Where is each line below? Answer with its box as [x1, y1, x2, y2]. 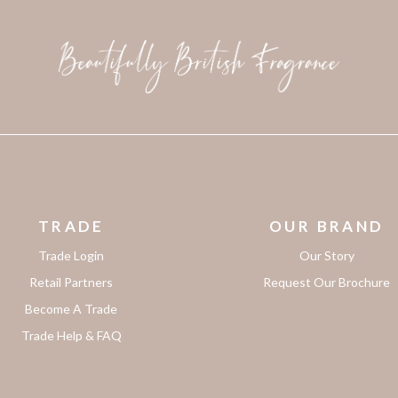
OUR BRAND [268, 217, 385, 235]
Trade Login [38, 248, 105, 263]
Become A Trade [25, 301, 118, 316]
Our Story [298, 248, 354, 263]
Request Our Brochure [263, 275, 391, 290]
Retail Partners [29, 275, 114, 290]
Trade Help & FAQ [20, 328, 122, 343]
